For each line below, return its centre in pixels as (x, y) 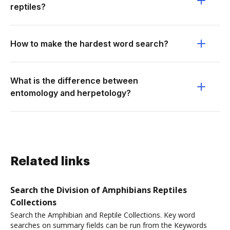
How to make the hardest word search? (89, 44)
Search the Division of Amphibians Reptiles (99, 190)
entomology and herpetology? (71, 93)
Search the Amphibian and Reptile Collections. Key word (103, 215)
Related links (50, 161)
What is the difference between (74, 81)
